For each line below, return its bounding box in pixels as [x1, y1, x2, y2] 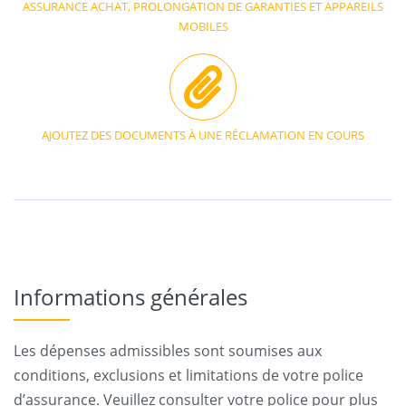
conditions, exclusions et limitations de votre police [14, 365, 363, 385]
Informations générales [14, 282, 247, 312]
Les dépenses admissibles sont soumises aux [14, 341, 322, 361]
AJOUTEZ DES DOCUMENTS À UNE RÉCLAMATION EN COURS [42, 127, 364, 143]
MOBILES [178, 18, 228, 34]
